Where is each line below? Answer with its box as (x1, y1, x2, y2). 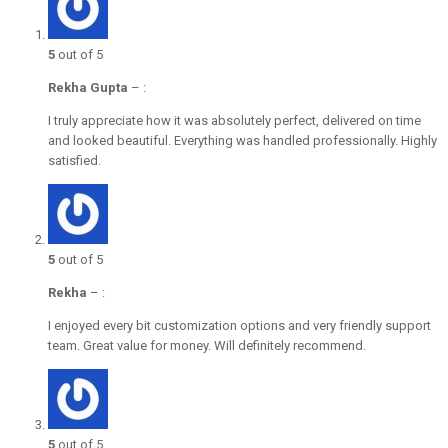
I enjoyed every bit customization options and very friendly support (48, 318, 431, 334)
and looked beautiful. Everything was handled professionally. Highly (48, 133, 437, 149)
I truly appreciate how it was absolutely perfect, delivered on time (48, 113, 421, 129)
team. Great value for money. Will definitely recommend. (48, 338, 366, 354)
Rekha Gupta (48, 80, 128, 96)
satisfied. (48, 153, 101, 169)
